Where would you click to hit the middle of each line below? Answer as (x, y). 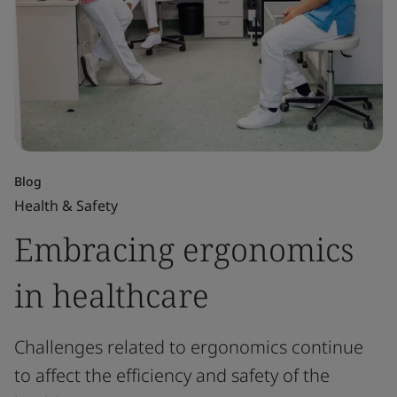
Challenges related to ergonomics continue (189, 347)
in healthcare (112, 296)
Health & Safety (66, 206)
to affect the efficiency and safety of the (172, 375)
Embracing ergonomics (184, 249)
